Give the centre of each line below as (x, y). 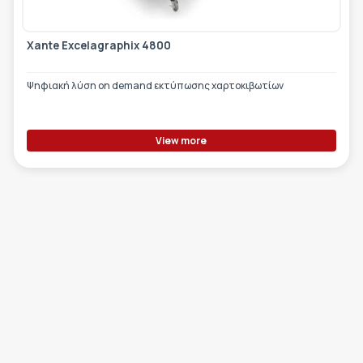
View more (181, 141)
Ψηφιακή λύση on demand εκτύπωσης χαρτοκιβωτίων (155, 86)
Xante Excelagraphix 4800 (98, 46)
